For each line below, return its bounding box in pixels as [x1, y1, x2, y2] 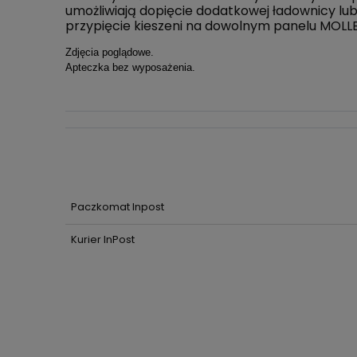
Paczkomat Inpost [70, 198, 164, 214]
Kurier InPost [70, 232, 135, 248]
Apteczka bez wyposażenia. [65, 61, 195, 73]
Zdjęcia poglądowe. [65, 45, 154, 58]
